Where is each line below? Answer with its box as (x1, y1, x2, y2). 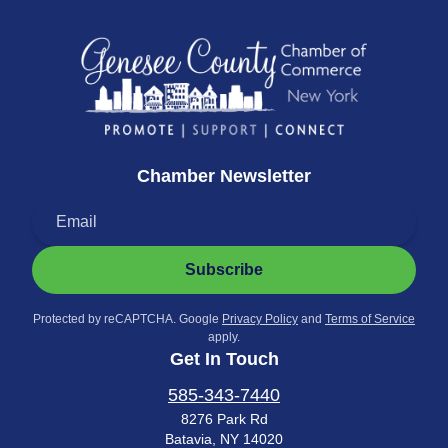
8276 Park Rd (180, 411, 268, 428)
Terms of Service (325, 312, 415, 327)
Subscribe (185, 261, 263, 279)
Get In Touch (169, 349, 279, 370)
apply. (208, 330, 240, 345)
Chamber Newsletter (137, 166, 311, 187)
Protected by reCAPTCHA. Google (33, 312, 222, 327)
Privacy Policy (222, 312, 298, 327)
